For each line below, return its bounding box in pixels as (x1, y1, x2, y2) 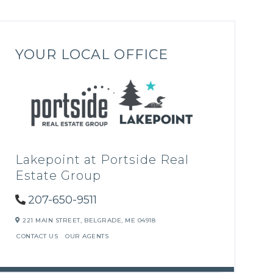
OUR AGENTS (65, 232, 109, 240)
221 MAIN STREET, (20, 216, 82, 224)
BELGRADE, (84, 216, 126, 224)
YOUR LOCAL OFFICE (15, 46, 169, 63)
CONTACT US (16, 232, 58, 240)
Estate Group (15, 168, 102, 183)
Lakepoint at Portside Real (15, 152, 190, 167)
